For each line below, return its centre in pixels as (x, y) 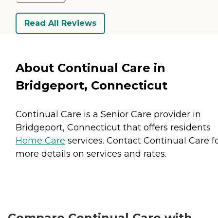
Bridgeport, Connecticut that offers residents (113, 127)
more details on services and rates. (91, 154)
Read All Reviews (60, 23)
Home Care (40, 140)
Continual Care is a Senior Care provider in (108, 114)
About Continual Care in (91, 68)
